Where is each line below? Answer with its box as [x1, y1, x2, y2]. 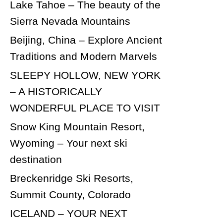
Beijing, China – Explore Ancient [10, 34, 162, 46]
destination [10, 154, 62, 165]
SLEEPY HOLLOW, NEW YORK [10, 69, 161, 81]
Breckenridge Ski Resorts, [10, 172, 133, 184]
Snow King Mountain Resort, [10, 121, 145, 132]
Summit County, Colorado [10, 189, 131, 200]
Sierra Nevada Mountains [10, 15, 130, 27]
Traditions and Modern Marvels [10, 51, 157, 62]
